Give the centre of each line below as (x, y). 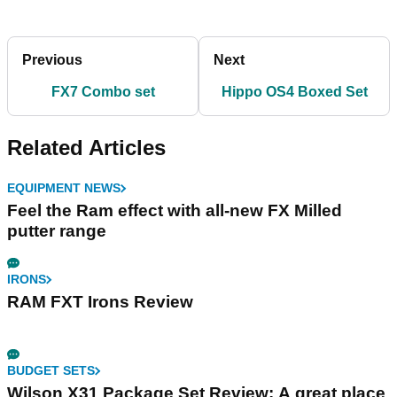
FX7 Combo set (103, 92)
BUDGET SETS (51, 371)
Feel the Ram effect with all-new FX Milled (175, 211)
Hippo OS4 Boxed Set (294, 92)
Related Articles (86, 148)
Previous (52, 60)
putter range (57, 231)
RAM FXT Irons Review (100, 302)
